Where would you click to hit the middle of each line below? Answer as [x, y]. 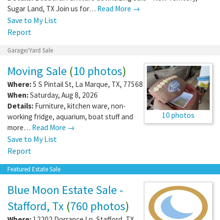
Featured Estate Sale [34, 169]
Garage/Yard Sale [30, 50]
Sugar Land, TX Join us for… [52, 8]
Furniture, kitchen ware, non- [80, 106]
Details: [20, 106]
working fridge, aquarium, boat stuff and [70, 116]
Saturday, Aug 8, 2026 [63, 95]
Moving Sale [37, 71]
